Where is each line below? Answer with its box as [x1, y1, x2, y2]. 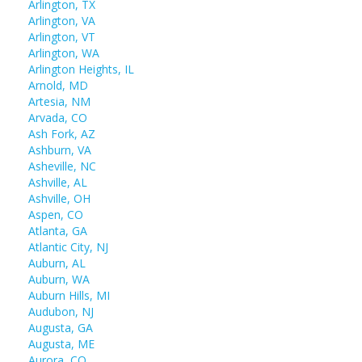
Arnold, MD [28, 78, 88, 93]
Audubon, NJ [28, 304, 94, 319]
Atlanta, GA [28, 223, 87, 238]
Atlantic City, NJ [28, 239, 108, 255]
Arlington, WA [28, 45, 99, 61]
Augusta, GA [28, 320, 93, 335]
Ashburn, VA [28, 142, 91, 158]
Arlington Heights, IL [28, 61, 134, 77]
